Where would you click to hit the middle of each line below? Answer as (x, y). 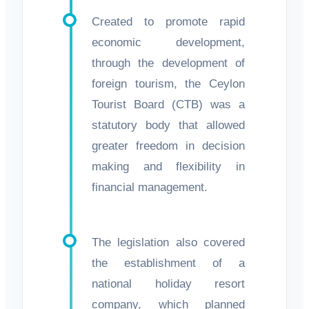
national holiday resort (168, 283)
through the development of (168, 63)
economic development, (168, 42)
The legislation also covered (168, 242)
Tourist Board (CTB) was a (168, 104)
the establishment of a (168, 263)
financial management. (150, 187)
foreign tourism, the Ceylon (168, 83)
